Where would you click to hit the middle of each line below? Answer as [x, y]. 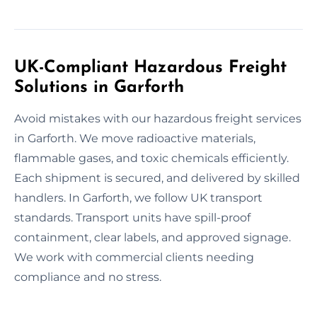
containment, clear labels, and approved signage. [152, 237]
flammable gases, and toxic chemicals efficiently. [151, 158]
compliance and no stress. [88, 277]
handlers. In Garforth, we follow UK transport [138, 197]
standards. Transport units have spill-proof [132, 217]
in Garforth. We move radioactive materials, [135, 138]
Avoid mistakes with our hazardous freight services [158, 118]
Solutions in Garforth [99, 87]
